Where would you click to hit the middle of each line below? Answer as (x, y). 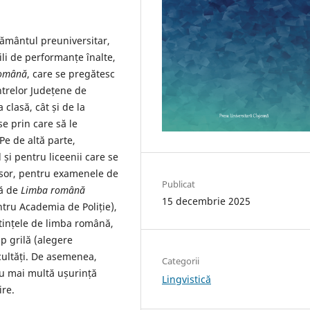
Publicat (179, 184)
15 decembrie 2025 (206, 201)
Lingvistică (186, 280)
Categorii (181, 261)
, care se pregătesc (71, 73)
